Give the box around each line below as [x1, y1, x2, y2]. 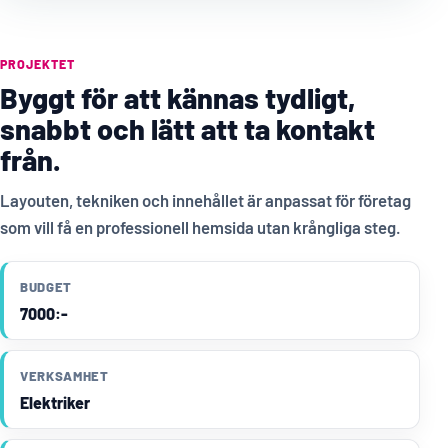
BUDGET [20, 279, 72, 296]
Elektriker [20, 393, 90, 413]
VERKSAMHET [20, 368, 109, 385]
